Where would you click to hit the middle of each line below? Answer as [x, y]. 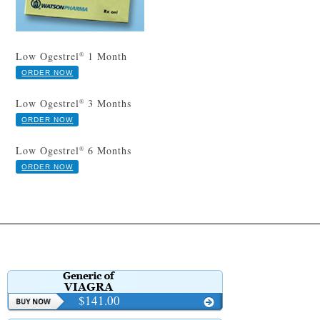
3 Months [108, 104]
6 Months [108, 151]
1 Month [106, 56]
